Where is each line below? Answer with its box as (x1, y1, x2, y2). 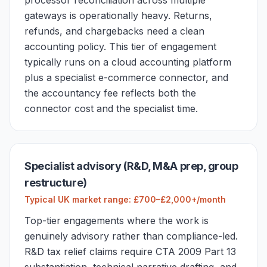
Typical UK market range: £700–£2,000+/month (24, 194, 226, 204)
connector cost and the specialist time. (24, 103, 198, 114)
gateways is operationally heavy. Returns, (24, 10, 212, 21)
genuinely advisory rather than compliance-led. (24, 230, 238, 242)
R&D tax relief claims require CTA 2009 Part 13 (24, 246, 236, 257)
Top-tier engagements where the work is (24, 215, 209, 226)
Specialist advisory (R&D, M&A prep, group (24, 160, 238, 172)
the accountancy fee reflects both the (24, 87, 196, 99)
